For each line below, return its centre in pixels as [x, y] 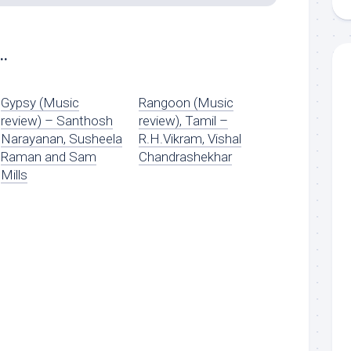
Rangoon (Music [186, 103]
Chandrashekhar [186, 157]
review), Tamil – [184, 121]
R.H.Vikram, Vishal [190, 139]
